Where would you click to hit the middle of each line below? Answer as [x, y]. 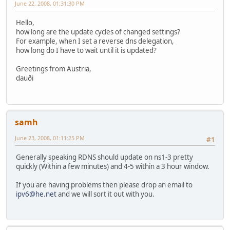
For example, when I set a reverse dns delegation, [95, 41]
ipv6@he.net [36, 194]
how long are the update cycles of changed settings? [98, 32]
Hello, [25, 23]
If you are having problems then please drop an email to [104, 185]
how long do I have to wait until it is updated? [86, 51]
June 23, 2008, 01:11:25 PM [50, 138]
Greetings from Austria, [54, 69]
